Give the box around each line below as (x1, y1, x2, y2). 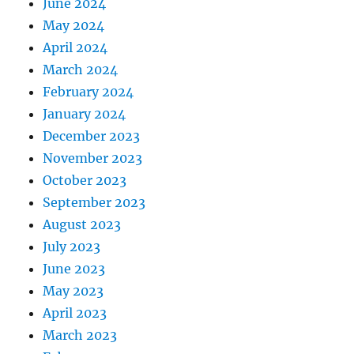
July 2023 (43, 239, 101, 255)
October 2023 (43, 172, 127, 189)
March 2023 (43, 327, 118, 344)
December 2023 (43, 128, 141, 145)
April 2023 (43, 305, 107, 322)
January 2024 (43, 106, 126, 122)
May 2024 (43, 17, 105, 34)
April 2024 (43, 40, 108, 56)
